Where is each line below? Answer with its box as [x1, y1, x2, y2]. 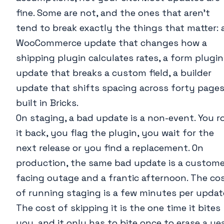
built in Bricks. [16, 97, 78, 109]
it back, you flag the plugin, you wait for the [16, 127, 214, 139]
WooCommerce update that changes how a [16, 37, 207, 49]
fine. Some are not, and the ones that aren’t [16, 7, 210, 19]
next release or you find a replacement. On [16, 142, 203, 154]
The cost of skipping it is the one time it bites [16, 202, 220, 214]
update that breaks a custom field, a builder [16, 67, 211, 79]
